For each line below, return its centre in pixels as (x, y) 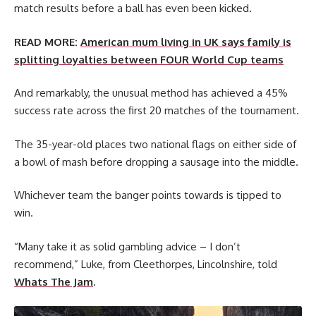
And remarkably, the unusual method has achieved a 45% (151, 93)
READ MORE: (46, 42)
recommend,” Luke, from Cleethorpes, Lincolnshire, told (146, 264)
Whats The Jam (54, 281)
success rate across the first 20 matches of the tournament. (157, 110)
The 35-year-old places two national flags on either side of (155, 144)
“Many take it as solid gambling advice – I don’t (127, 246)
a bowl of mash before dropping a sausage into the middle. (156, 162)
